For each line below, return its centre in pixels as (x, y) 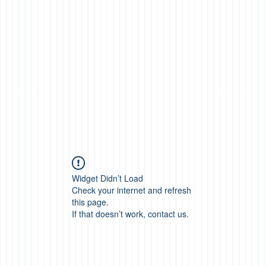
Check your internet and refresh (132, 190)
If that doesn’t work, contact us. (130, 214)
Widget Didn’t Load (107, 178)
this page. (90, 202)
